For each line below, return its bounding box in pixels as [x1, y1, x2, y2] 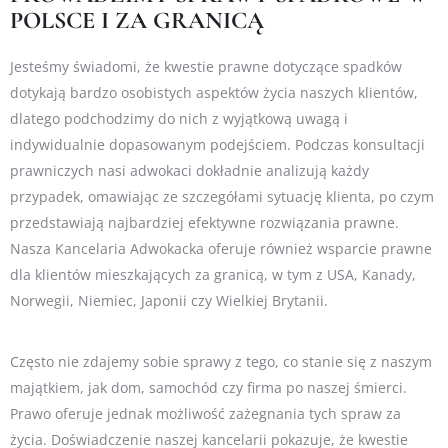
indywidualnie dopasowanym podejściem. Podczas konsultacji [10, 135, 425, 155]
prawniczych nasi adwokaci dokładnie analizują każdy [10, 161, 369, 181]
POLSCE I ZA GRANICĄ [10, 6, 264, 36]
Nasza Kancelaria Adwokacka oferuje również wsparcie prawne [10, 239, 432, 259]
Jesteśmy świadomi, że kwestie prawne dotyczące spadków [10, 57, 402, 77]
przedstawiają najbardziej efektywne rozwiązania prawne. [10, 213, 399, 233]
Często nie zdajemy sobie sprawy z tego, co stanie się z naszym [10, 352, 432, 372]
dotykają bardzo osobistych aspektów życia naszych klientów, [10, 83, 418, 103]
